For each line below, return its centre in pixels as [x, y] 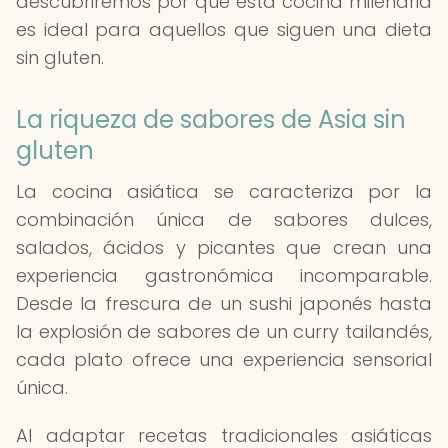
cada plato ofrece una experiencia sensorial [224, 359]
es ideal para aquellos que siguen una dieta [224, 29]
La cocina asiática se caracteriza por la [224, 191]
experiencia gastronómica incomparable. [224, 275]
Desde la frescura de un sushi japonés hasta [224, 303]
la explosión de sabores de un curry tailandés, [224, 331]
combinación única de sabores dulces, [224, 219]
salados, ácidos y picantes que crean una [224, 247]
